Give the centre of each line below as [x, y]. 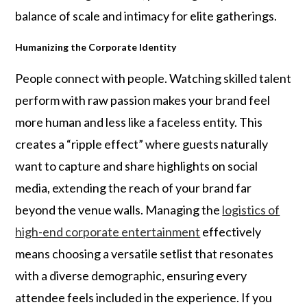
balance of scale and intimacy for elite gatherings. [146, 16]
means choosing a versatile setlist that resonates [145, 254]
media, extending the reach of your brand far [134, 188]
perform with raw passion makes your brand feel [143, 100]
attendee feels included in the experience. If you [144, 297]
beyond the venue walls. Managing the [119, 210]
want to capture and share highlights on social [137, 166]
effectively [231, 232]
